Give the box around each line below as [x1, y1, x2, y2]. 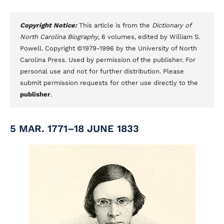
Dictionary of [152, 21, 191, 29]
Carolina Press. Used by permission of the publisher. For [20, 56, 195, 63]
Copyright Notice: [20, 21, 79, 29]
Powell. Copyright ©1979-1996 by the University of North [20, 44, 197, 52]
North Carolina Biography [20, 33, 98, 40]
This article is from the [79, 21, 152, 29]
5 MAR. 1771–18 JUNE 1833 [10, 122, 139, 134]
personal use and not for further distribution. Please [20, 67, 184, 75]
